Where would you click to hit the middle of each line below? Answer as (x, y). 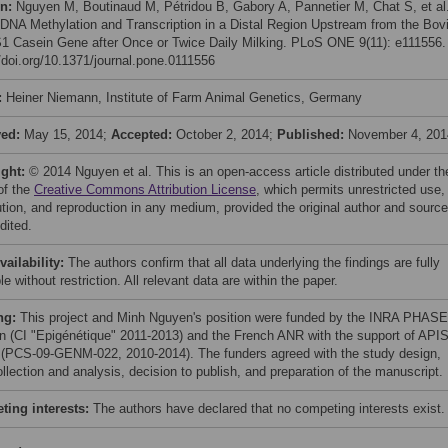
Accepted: (143, 134)
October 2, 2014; (226, 134)
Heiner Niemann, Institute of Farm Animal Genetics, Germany (184, 97)
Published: (312, 134)
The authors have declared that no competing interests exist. (269, 408)
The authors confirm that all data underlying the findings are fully (254, 262)
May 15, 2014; (67, 134)
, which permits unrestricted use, (350, 189)
